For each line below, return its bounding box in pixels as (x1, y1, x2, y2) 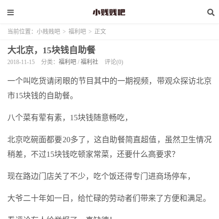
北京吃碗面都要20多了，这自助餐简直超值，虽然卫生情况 (7, 135, 212, 144)
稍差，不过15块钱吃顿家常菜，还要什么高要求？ (7, 150, 179, 158)
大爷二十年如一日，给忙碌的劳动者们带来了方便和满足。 (7, 194, 211, 202)
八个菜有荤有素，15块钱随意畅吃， (7, 113, 132, 122)
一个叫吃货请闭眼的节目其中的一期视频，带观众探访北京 (7, 77, 212, 85)
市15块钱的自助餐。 (7, 91, 78, 100)
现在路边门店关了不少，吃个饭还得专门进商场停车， (7, 172, 195, 180)
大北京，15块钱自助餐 (7, 45, 95, 55)
